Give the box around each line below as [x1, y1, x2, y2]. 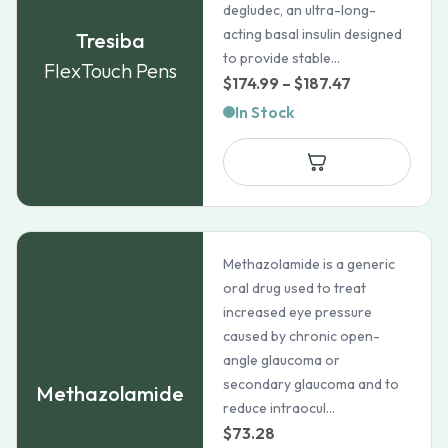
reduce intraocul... [223, 399, 336, 417]
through [350, 150, 412, 170]
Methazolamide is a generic [223, 255, 396, 273]
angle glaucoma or [223, 351, 341, 369]
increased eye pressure [223, 303, 373, 321]
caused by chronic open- [223, 327, 381, 345]
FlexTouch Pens [43, 58, 177, 83]
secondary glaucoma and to [223, 375, 400, 393]
